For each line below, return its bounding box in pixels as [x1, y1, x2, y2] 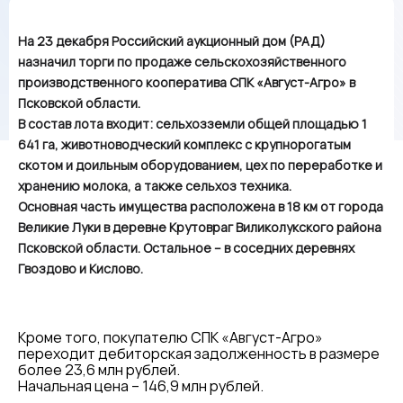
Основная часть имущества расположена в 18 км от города [18, 198, 383, 215]
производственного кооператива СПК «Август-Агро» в [18, 74, 355, 91]
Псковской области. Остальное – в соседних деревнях [18, 239, 354, 256]
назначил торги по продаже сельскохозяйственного [18, 53, 346, 70]
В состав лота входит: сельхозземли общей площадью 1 [18, 115, 367, 132]
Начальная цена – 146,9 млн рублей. [18, 376, 264, 396]
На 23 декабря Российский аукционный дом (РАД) [18, 32, 326, 49]
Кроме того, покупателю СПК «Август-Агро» [18, 327, 323, 347]
